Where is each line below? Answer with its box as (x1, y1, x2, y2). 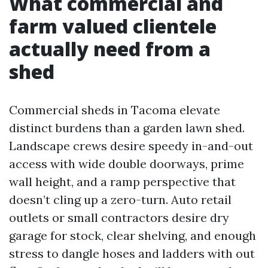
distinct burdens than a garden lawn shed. (9, 120, 245, 135)
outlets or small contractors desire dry (9, 210, 229, 225)
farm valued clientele (9, 13, 217, 39)
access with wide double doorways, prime (9, 156, 244, 171)
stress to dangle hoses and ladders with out (9, 246, 255, 261)
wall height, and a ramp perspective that (9, 174, 236, 189)
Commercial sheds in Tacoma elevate (9, 102, 220, 117)
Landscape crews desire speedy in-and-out (9, 138, 253, 153)
